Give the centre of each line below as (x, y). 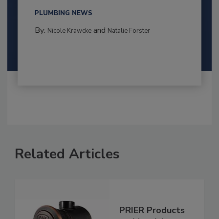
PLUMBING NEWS (63, 13)
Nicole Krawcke (69, 31)
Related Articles (67, 154)
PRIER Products (152, 210)
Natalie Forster (129, 31)
